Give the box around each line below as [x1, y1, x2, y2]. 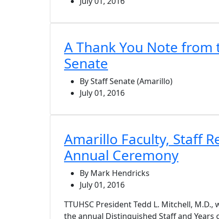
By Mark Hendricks [80, 167, 150, 178]
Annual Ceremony [64, 145, 178, 164]
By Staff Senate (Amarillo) [80, 75, 173, 87]
